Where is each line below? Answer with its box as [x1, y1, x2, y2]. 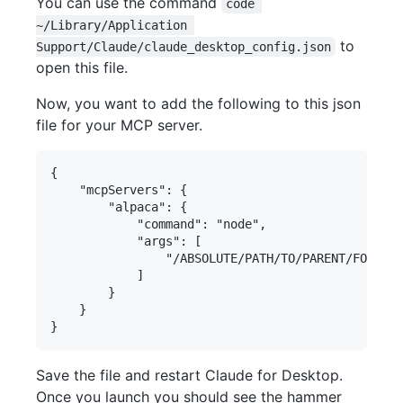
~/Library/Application [36, 17, 194, 32]
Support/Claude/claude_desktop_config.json [36, 39, 331, 54]
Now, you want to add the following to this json [36, 94, 361, 112]
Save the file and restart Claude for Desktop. [36, 365, 343, 384]
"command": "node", [50, 216, 266, 231]
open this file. [36, 58, 128, 76]
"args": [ [50, 233, 201, 248]
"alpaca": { [50, 199, 187, 214]
